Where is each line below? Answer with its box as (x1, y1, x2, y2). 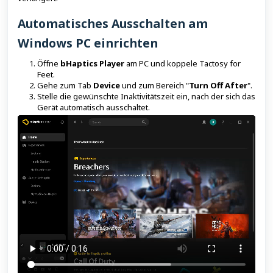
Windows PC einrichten (18, 35, 158, 51)
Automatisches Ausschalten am (18, 15, 208, 32)
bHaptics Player (60, 58, 124, 69)
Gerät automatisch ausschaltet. (37, 102, 150, 113)
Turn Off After (189, 80, 247, 91)
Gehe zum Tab (37, 80, 93, 91)
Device (93, 80, 120, 91)
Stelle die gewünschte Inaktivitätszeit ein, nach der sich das (37, 91, 255, 102)
